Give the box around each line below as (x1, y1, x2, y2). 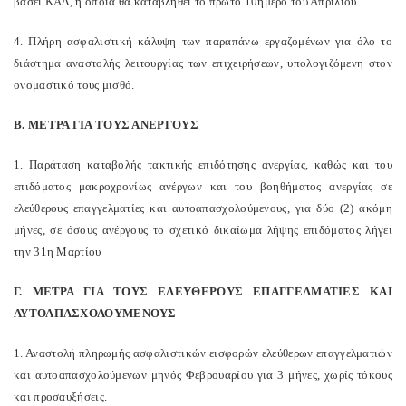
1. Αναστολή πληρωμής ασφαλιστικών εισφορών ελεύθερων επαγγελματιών (14, 346, 392, 360)
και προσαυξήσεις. (14, 390, 108, 403)
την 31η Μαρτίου (14, 245, 101, 258)
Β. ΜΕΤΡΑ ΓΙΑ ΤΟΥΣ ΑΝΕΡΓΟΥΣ (14, 118, 198, 131)
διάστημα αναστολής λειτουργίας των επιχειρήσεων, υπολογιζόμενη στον (14, 56, 392, 70)
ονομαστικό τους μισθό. (14, 78, 141, 92)
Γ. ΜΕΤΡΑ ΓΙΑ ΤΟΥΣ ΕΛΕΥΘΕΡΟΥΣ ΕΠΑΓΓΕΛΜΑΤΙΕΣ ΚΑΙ (14, 285, 392, 298)
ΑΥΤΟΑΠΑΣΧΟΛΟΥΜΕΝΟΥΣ (14, 306, 177, 320)
